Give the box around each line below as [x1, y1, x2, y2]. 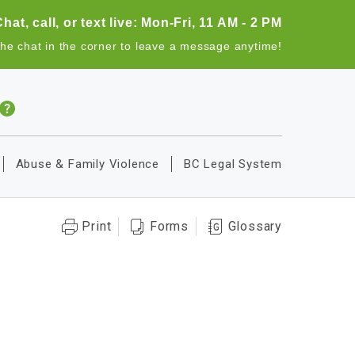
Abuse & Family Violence [15, 157, 159, 171]
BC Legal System [184, 157, 282, 171]
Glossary [227, 219, 282, 234]
